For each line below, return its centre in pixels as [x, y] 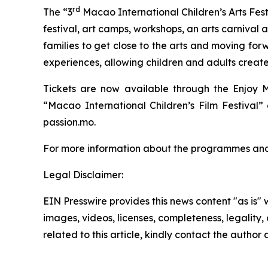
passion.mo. [69, 122]
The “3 [58, 12]
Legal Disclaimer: [83, 175]
